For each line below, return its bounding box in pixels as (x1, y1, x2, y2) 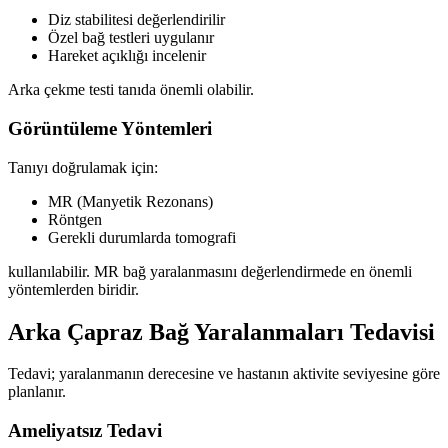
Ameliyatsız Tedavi (8, 420, 162, 442)
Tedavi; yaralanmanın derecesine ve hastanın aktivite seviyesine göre (8, 365, 440, 383)
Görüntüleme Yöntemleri (8, 117, 212, 139)
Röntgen (48, 210, 102, 228)
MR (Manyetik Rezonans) (48, 192, 213, 210)
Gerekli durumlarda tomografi (48, 228, 236, 246)
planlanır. (8, 383, 66, 401)
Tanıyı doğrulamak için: (8, 158, 158, 176)
